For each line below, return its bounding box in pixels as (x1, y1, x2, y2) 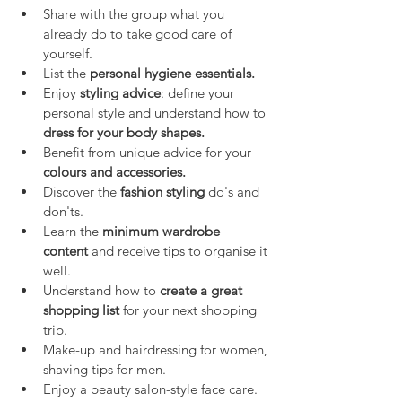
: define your (161, 83, 238, 101)
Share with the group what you (43, 4, 228, 22)
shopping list (43, 301, 119, 319)
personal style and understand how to (43, 103, 269, 121)
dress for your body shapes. (43, 123, 205, 141)
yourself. (43, 44, 92, 62)
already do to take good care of (43, 24, 235, 42)
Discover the (43, 182, 120, 200)
